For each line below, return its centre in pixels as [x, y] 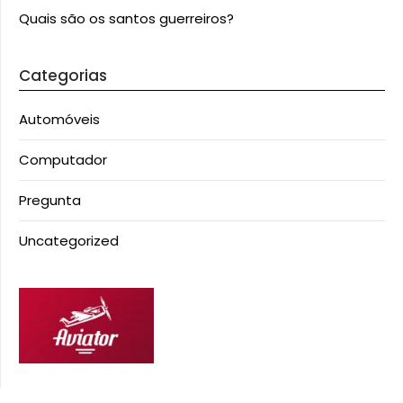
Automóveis [59, 119]
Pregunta [50, 200]
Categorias [63, 76]
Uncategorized [69, 241]
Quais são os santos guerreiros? [126, 18]
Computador [63, 160]
